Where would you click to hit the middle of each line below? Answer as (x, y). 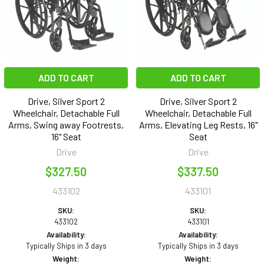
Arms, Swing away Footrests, (66, 125)
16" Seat (66, 137)
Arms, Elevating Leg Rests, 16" (198, 125)
